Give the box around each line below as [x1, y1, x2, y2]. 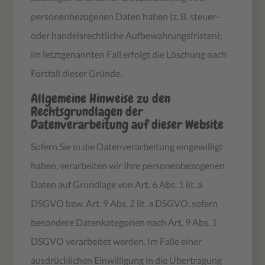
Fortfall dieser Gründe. [31, 67, 122, 79]
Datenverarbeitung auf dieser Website [31, 115, 224, 133]
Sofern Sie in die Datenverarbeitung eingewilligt [31, 140, 224, 152]
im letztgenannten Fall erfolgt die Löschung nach [31, 48, 227, 60]
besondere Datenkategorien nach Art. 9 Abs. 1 [31, 216, 218, 228]
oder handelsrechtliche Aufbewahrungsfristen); [31, 29, 223, 41]
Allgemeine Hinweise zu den [31, 89, 171, 107]
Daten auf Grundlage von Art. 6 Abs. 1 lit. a [31, 178, 203, 190]
